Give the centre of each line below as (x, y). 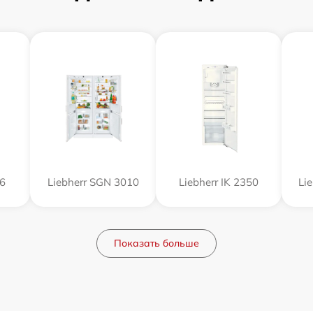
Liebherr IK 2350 (219, 182)
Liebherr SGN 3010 (93, 182)
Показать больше (156, 243)
